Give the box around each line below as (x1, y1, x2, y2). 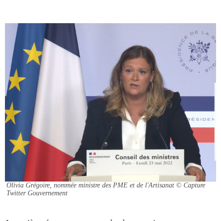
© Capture (176, 182, 205, 189)
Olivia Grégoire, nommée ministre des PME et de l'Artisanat (6, 182, 174, 189)
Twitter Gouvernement (6, 189, 68, 197)
